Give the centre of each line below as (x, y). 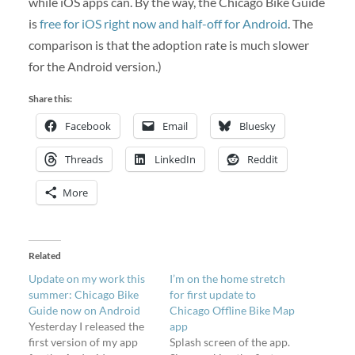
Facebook (88, 126)
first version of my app (83, 342)
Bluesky (257, 126)
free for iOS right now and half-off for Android (163, 24)
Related (44, 255)
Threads (84, 160)
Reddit (262, 160)
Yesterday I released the (86, 326)
